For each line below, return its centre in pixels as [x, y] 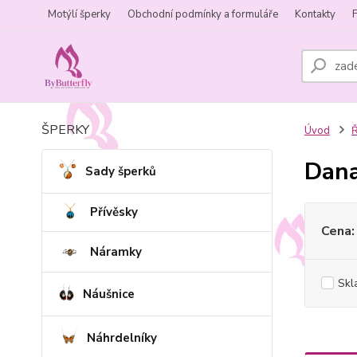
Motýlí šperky [79, 14]
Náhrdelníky [122, 338]
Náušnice [109, 294]
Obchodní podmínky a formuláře [203, 14]
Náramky [116, 251]
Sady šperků [120, 171]
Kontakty [315, 14]
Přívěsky [114, 212]
